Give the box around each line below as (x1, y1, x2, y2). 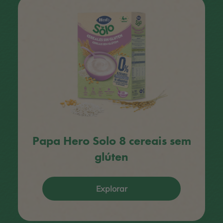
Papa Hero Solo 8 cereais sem (32, 132, 191, 148)
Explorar (96, 183, 127, 194)
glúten (95, 148, 128, 164)
